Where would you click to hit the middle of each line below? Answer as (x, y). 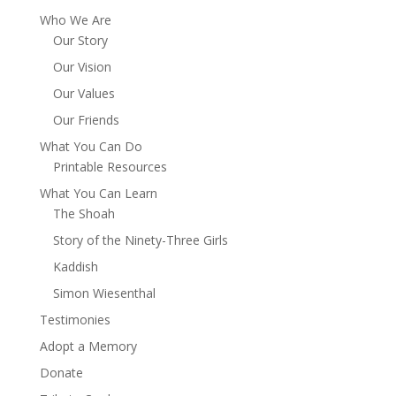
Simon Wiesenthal (104, 293)
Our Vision (82, 67)
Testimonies (75, 320)
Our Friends (86, 120)
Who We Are (75, 20)
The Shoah (84, 213)
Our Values (84, 93)
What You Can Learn (98, 193)
